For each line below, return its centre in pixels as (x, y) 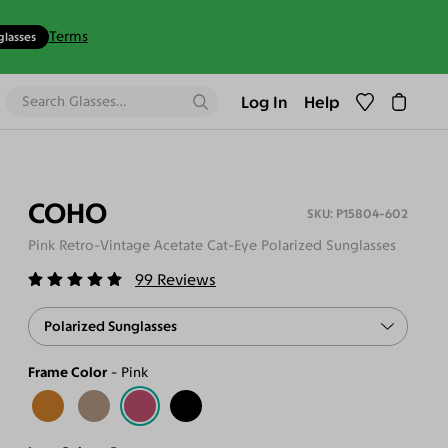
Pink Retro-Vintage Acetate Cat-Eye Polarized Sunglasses (211, 245)
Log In (265, 101)
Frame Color (67, 372)
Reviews (187, 280)
